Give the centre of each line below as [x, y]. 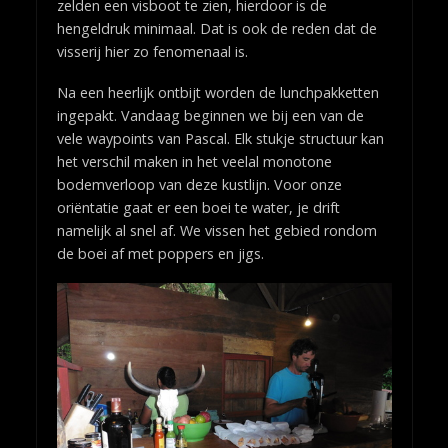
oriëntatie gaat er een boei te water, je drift [198, 208]
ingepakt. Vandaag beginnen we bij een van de [210, 116]
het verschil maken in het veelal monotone [194, 162]
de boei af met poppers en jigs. [160, 254]
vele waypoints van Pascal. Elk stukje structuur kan [220, 139]
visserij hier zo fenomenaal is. [152, 52]
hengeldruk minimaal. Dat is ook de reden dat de [216, 29]
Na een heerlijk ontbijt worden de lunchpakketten [217, 93]
